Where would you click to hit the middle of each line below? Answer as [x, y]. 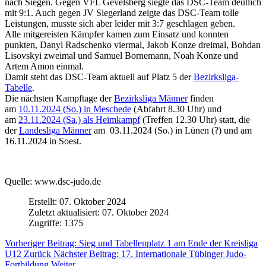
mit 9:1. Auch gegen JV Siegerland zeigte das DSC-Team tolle [122, 12]
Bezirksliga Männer [151, 98]
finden [201, 98]
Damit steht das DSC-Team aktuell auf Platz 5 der [99, 77]
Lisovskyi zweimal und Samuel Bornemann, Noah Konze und [121, 55]
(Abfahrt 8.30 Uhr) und [176, 109]
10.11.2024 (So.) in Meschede [75, 109]
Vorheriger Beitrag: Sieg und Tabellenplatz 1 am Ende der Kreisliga [131, 243]
